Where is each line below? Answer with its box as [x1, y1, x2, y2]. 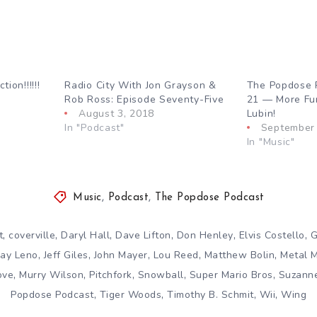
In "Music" [246, 134, 295, 149]
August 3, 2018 [79, 106, 155, 120]
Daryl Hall [61, 228, 110, 242]
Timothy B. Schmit [167, 287, 254, 301]
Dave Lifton [115, 228, 171, 242]
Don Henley [176, 228, 234, 242]
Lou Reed [153, 248, 199, 262]
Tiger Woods [99, 287, 161, 301]
